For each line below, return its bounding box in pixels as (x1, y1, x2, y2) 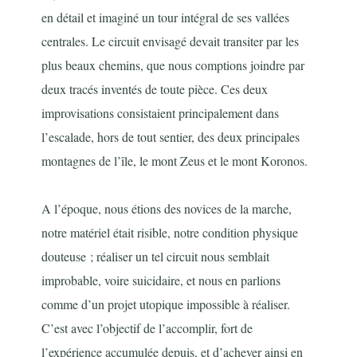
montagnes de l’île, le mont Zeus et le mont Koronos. (41, 152, 308, 170)
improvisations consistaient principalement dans (41, 104, 280, 122)
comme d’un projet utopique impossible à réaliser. (41, 296, 291, 313)
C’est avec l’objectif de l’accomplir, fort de (41, 320, 253, 337)
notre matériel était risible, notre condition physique (41, 224, 299, 241)
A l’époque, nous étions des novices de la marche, (41, 200, 292, 218)
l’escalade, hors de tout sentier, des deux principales (41, 128, 300, 146)
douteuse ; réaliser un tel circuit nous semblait (41, 248, 270, 265)
